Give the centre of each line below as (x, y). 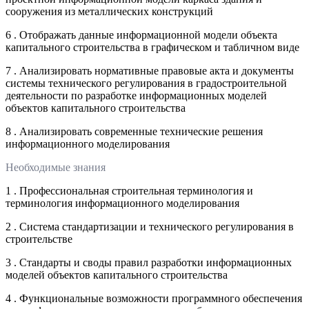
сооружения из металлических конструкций (109, 11)
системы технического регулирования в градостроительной (146, 83)
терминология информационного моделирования (122, 203)
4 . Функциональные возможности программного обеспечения (154, 298)
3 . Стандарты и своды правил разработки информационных (149, 262)
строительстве (39, 239)
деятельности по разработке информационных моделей (136, 95)
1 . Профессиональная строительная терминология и (129, 190)
